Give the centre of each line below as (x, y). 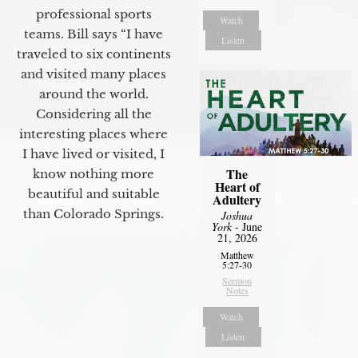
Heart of (237, 186)
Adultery (237, 199)
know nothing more (93, 173)
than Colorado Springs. (93, 213)
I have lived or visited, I (93, 153)
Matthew (237, 255)
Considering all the (93, 113)
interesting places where (93, 133)
